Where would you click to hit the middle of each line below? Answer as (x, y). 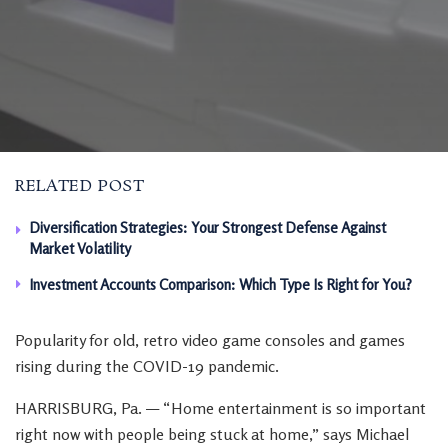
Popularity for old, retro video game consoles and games (210, 340)
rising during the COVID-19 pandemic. (147, 366)
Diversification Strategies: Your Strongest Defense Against (207, 227)
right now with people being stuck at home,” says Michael (212, 434)
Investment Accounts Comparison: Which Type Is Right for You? (220, 284)
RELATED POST (80, 186)
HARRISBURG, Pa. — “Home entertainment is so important (220, 408)
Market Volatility (80, 248)
